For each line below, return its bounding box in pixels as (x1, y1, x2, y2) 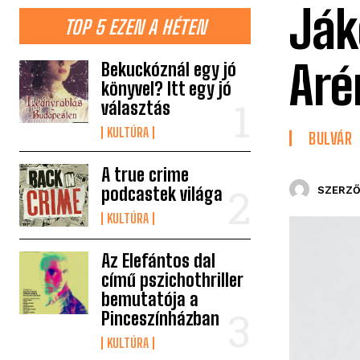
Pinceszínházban (101, 307, 220, 329)
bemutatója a (101, 288, 199, 310)
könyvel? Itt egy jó (101, 78, 232, 100)
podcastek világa (101, 182, 223, 205)
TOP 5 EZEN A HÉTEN (63, 15, 207, 39)
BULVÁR (309, 129, 352, 148)
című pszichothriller (101, 268, 243, 291)
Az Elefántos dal (101, 249, 216, 272)
